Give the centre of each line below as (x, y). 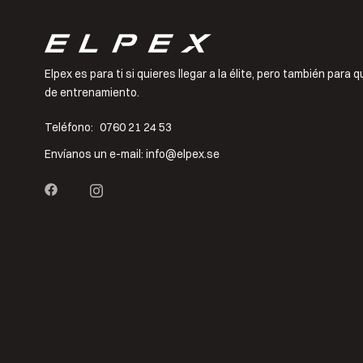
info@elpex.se (183, 154)
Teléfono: (69, 127)
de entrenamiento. (92, 92)
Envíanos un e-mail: (94, 154)
